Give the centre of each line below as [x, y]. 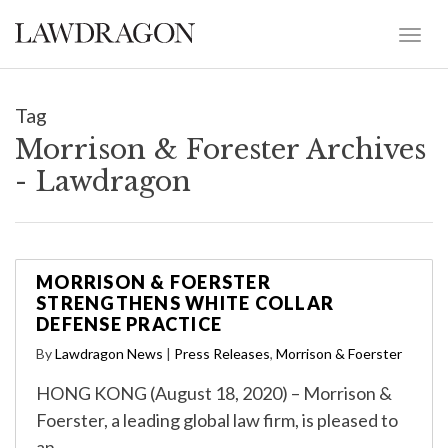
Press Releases [222, 353]
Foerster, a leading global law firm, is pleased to [217, 420]
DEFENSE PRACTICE [129, 324]
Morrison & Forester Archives [220, 149]
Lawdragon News [109, 353]
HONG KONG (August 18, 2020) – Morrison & [214, 393]
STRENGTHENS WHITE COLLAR [185, 303]
